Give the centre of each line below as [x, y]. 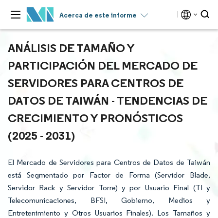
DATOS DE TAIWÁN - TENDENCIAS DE [108, 100]
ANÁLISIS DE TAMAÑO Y [71, 48]
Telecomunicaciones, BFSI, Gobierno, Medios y [109, 200]
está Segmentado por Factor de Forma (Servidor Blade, [109, 175]
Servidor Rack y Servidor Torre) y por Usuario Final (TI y [109, 188]
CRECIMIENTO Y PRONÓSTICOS [95, 118]
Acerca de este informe [98, 15]
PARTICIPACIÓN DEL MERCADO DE [103, 65]
